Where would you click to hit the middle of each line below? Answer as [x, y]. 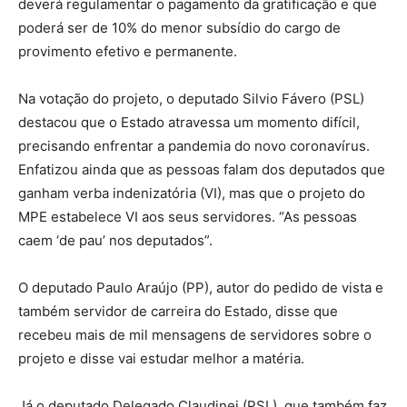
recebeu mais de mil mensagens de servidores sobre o [195, 335]
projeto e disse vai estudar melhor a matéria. [161, 359]
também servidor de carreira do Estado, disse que [178, 312]
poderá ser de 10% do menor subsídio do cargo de [179, 28]
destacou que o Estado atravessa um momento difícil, [189, 123]
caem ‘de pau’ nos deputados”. [115, 241]
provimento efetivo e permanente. [128, 52]
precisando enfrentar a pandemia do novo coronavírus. [194, 146]
